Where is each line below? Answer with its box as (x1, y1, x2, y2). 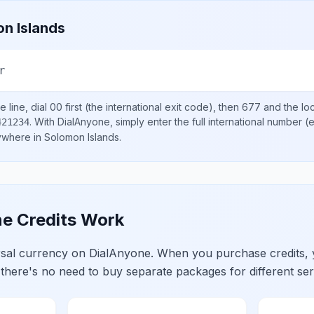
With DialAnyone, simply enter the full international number (34, 116, 302, 128)
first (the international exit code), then (62, 101, 242, 113)
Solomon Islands (44, 131, 119, 143)
